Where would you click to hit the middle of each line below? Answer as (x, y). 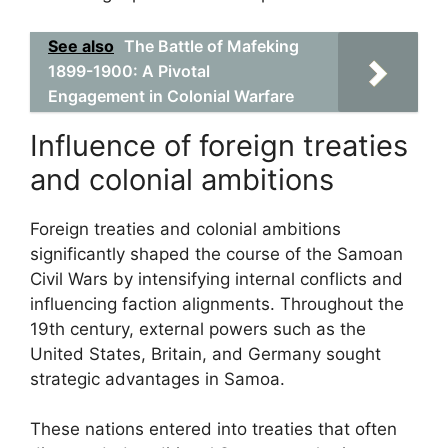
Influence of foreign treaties (219, 145)
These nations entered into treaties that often (213, 429)
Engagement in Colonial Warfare (171, 95)
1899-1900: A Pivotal (129, 70)
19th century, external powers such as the (198, 328)
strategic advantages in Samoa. (157, 378)
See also (81, 45)
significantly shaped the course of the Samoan (216, 253)
